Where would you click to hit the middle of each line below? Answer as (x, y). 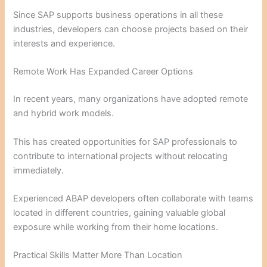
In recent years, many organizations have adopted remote (131, 99)
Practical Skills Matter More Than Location (98, 255)
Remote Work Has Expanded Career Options (103, 72)
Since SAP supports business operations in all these (118, 15)
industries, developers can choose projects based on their (131, 29)
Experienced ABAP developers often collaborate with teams (133, 198)
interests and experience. (64, 44)
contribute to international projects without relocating (121, 156)
